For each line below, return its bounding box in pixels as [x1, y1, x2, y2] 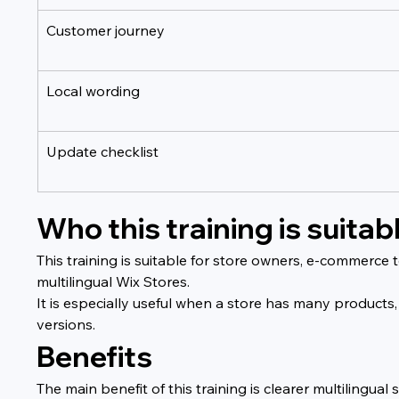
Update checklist [46, 142, 159, 160]
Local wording [46, 81, 141, 100]
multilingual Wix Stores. [37, 272, 191, 290]
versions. [37, 314, 96, 333]
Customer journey [46, 20, 166, 39]
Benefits [37, 338, 153, 374]
